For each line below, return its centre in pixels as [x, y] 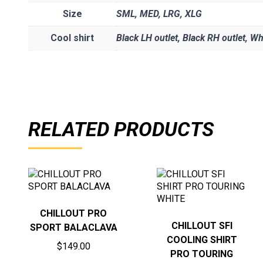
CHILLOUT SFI [202, 225]
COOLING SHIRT [202, 240]
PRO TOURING [202, 254]
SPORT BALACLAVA [73, 227]
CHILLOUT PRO [74, 213]
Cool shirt [72, 38]
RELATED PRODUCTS [121, 129]
